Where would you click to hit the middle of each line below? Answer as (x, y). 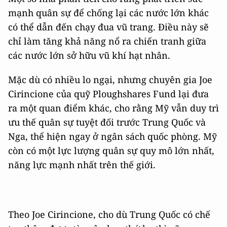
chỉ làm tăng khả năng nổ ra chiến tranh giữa (107, 41)
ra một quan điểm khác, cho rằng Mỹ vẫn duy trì (113, 108)
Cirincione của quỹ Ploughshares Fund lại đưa (108, 94)
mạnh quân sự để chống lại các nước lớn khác (108, 13)
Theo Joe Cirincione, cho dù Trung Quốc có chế (109, 215)
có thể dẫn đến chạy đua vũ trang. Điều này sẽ (108, 27)
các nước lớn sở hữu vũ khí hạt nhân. (89, 55)
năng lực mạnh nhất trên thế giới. (82, 165)
